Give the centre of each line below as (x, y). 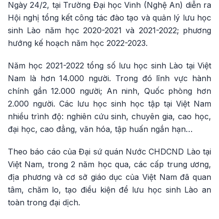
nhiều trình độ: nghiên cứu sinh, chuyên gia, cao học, (109, 116)
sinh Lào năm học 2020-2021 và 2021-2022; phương (109, 30)
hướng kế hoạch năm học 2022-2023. (78, 43)
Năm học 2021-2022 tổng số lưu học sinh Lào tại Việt (109, 66)
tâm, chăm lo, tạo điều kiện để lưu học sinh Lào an (109, 190)
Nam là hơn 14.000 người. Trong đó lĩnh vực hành (109, 78)
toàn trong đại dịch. (44, 202)
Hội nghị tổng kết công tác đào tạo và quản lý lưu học (109, 18)
